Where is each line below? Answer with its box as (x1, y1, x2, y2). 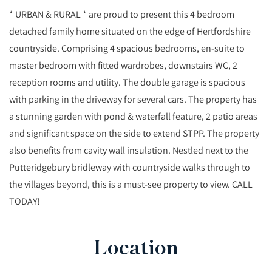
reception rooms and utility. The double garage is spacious (9, 76, 245, 89)
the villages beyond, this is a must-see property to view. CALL (9, 178, 253, 191)
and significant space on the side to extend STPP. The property (9, 127, 259, 140)
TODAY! (9, 195, 40, 208)
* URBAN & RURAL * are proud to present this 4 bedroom (9, 8, 234, 21)
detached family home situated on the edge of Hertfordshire (9, 25, 251, 38)
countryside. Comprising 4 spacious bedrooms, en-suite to (9, 42, 245, 55)
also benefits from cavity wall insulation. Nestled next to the (9, 144, 248, 157)
